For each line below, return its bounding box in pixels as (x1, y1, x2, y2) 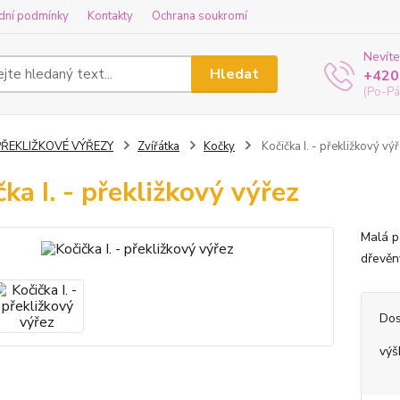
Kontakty (87, 8, 133, 24)
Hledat (210, 63, 260, 84)
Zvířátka (137, 138, 179, 154)
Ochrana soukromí (152, 8, 247, 24)
